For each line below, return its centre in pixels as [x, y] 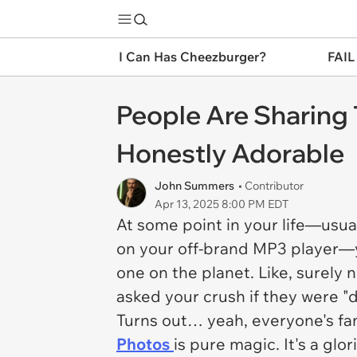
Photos [143, 344]
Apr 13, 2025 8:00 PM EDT [222, 204]
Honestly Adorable [230, 153]
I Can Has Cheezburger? [192, 57]
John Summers [194, 186]
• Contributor [271, 186]
